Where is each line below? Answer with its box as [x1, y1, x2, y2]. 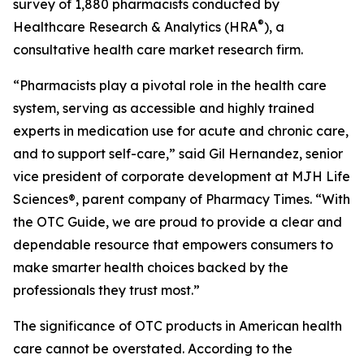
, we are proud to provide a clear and [106, 214, 342, 230]
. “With [310, 191, 350, 207]
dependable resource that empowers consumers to [13, 236, 333, 253]
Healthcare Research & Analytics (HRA [13, 19, 258, 35]
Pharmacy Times [206, 191, 310, 207]
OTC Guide [37, 214, 106, 230]
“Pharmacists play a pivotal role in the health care [13, 77, 327, 93]
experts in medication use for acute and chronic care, [13, 123, 349, 139]
